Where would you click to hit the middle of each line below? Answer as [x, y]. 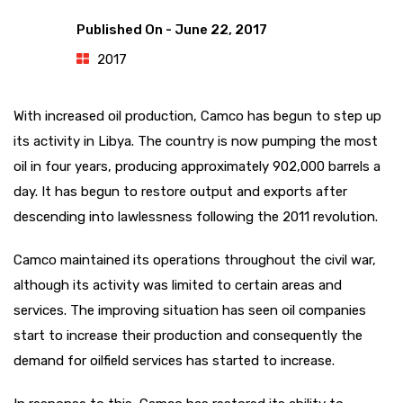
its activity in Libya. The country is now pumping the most [196, 141]
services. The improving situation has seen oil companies [190, 310]
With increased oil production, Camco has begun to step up [197, 116]
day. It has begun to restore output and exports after [180, 192]
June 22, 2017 [221, 30]
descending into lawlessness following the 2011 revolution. [196, 217]
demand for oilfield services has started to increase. [174, 361]
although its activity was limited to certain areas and [178, 285]
